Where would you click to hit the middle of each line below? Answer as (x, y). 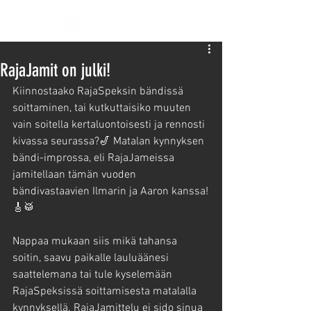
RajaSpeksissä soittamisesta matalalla (106, 292)
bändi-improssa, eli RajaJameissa (95, 158)
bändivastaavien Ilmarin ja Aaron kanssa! (110, 192)
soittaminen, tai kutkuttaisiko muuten (103, 108)
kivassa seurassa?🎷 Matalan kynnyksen (110, 142)
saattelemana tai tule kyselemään (94, 275)
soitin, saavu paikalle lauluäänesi (92, 258)
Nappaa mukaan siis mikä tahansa (96, 242)
